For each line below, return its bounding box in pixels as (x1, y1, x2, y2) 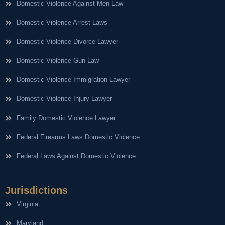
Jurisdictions (5, 184, 68, 196)
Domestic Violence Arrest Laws (16, 18, 107, 26)
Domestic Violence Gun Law (16, 56, 99, 64)
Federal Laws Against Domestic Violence (16, 152, 136, 160)
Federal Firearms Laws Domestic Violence (16, 133, 140, 141)
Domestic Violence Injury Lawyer (16, 94, 112, 102)
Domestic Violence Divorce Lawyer (16, 37, 118, 45)
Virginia (16, 200, 38, 208)
